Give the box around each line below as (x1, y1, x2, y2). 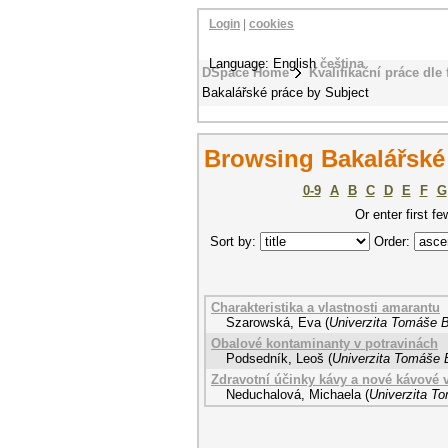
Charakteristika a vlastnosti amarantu (211, 300, 440, 315)
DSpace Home (202, 65, 289, 80)
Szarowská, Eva (226, 315, 321, 330)
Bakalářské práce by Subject (202, 85, 369, 100)
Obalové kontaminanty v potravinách (211, 336, 438, 351)
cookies (249, 18, 294, 30)
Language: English (209, 56, 320, 71)
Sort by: (210, 234, 260, 249)
